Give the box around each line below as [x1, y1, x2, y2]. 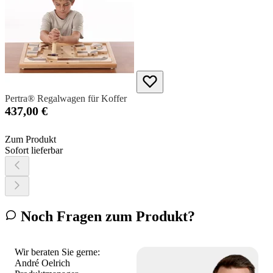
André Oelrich [15, 258, 70, 269]
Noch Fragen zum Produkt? [17, 208, 195, 225]
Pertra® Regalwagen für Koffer [5, 93, 127, 104]
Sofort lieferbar [5, 145, 63, 156]
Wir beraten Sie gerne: [15, 247, 100, 258]
